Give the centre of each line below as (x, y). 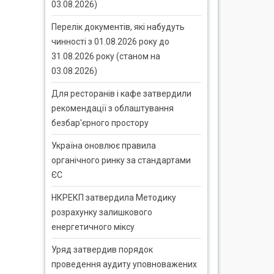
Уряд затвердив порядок (102, 249)
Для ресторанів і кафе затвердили (121, 93)
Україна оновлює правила (103, 145)
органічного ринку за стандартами (121, 160)
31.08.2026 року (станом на (106, 56)
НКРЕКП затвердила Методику (113, 197)
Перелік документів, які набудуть (118, 27)
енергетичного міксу (93, 227)
